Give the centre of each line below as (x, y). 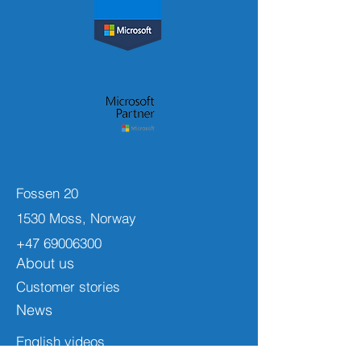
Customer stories (68, 286)
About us (45, 263)
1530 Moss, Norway (76, 218)
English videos (60, 341)
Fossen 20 (47, 193)
